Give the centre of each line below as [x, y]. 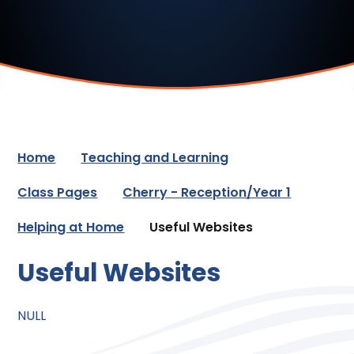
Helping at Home [71, 228]
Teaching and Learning [155, 158]
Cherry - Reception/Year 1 [207, 193]
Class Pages [58, 193]
